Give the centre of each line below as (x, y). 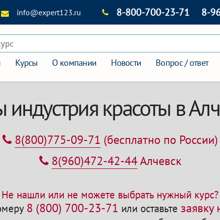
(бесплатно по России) (159, 140)
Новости (126, 63)
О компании (74, 63)
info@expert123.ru (49, 12)
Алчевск (159, 161)
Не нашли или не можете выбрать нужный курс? (110, 194)
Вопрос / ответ (182, 63)
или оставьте (150, 208)
